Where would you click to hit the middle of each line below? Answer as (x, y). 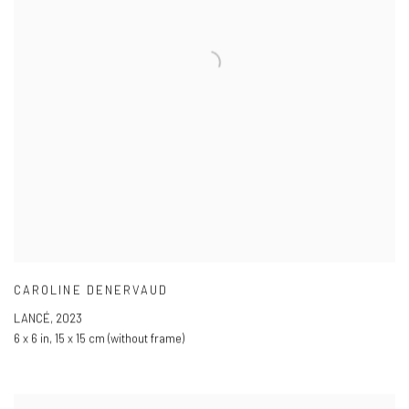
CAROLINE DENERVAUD (91, 290)
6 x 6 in (31, 338)
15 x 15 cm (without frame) (120, 338)
